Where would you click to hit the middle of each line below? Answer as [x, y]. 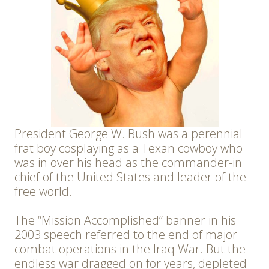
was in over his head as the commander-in [128, 163]
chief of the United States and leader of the [130, 177]
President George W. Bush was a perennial [128, 134]
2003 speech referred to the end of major [126, 235]
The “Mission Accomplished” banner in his [125, 220]
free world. [43, 192]
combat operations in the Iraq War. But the [130, 249]
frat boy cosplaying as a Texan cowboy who [128, 148]
